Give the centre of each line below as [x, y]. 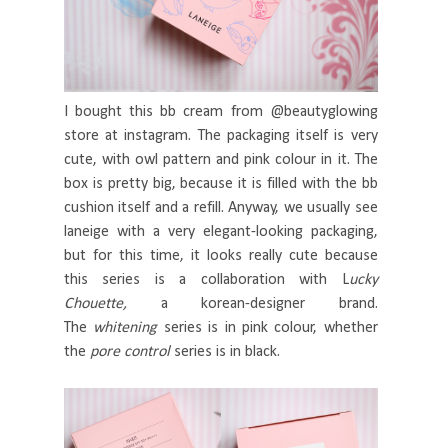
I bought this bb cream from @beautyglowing [221, 111]
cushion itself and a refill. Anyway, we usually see [221, 207]
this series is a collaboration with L [206, 279]
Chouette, [112, 303]
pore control [132, 351]
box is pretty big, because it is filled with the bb [221, 183]
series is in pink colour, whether [270, 327]
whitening [125, 327]
